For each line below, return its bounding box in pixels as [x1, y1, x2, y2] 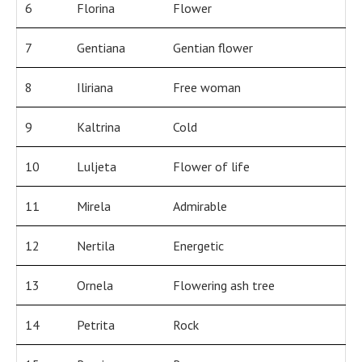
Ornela [77, 277, 113, 294]
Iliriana [77, 79, 113, 96]
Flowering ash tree [173, 277, 275, 294]
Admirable [173, 198, 227, 215]
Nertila [77, 238, 115, 255]
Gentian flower [173, 40, 253, 57]
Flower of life [173, 158, 250, 175]
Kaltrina [77, 119, 120, 136]
